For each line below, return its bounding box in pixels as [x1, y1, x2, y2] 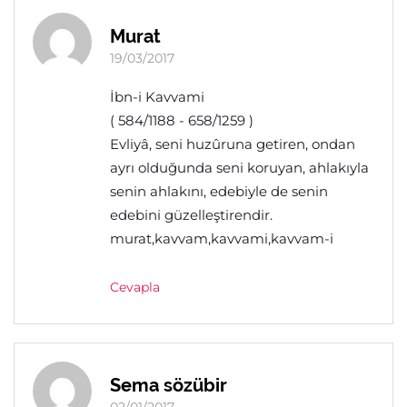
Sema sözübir [110, 374, 227, 396]
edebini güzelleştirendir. [110, 206, 273, 223]
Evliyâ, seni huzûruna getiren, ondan [110, 135, 355, 153]
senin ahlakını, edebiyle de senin [110, 183, 328, 200]
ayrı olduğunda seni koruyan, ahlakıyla [110, 159, 369, 176]
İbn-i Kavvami [110, 88, 204, 105]
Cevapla [110, 279, 160, 295]
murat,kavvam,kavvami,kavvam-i [110, 230, 333, 247]
